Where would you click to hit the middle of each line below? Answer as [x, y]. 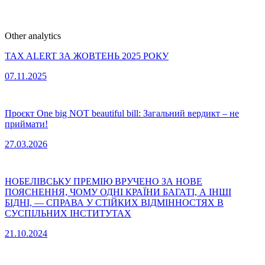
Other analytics [33, 36]
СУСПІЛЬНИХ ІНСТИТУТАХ [68, 213]
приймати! [26, 124]
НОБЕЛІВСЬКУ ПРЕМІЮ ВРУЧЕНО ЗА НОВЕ [104, 181]
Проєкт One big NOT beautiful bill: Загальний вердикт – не [122, 113]
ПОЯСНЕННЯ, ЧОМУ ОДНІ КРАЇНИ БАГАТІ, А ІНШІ [118, 192]
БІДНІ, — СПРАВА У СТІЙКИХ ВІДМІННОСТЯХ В [114, 203]
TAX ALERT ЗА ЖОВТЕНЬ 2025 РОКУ [87, 56]
